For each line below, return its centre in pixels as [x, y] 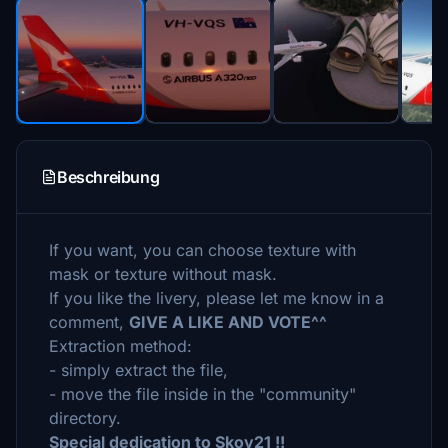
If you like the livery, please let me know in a [216, 298]
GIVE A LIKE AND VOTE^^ [228, 322]
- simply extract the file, [138, 370]
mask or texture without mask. [163, 274]
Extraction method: [120, 346]
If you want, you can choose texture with [202, 250]
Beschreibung [108, 177]
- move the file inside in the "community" [202, 394]
